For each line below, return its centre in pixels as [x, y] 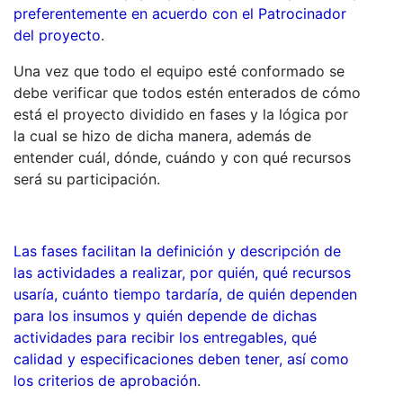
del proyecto [57, 36]
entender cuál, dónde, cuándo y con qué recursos [182, 158]
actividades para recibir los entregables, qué [165, 338]
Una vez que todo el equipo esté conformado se [179, 72]
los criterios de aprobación [105, 381]
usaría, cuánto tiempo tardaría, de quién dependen [185, 295]
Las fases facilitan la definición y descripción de [177, 251]
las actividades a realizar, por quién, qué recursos [182, 273]
